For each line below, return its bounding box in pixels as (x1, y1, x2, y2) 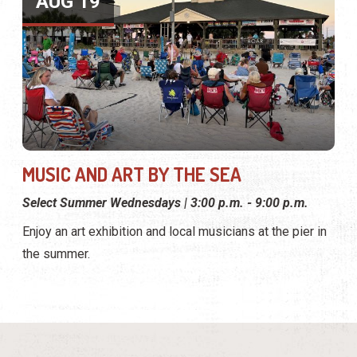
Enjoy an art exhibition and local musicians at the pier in (22, 223, 327, 239)
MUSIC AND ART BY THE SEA (22, 161, 241, 186)
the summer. (22, 245, 90, 261)
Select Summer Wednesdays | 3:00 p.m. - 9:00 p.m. (22, 194, 308, 210)
